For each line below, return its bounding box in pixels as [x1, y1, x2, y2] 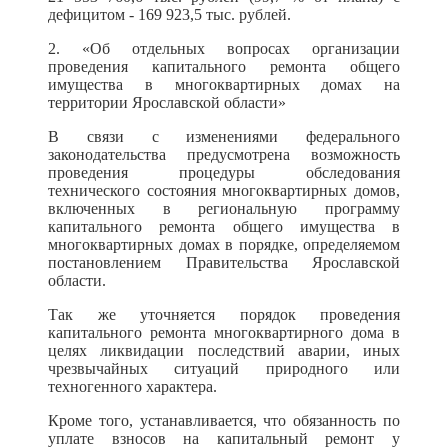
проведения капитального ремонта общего [48, 58, 400, 75]
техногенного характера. [48, 378, 217, 395]
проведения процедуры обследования [48, 164, 400, 181]
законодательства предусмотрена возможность [48, 146, 400, 163]
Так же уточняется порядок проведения [48, 306, 400, 323]
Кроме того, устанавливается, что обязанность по [48, 412, 400, 429]
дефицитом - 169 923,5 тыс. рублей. [48, 6, 291, 23]
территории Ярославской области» [48, 94, 286, 111]
